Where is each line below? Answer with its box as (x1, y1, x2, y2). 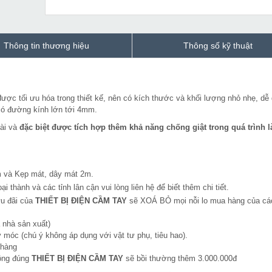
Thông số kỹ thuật (183, 41, 253, 51)
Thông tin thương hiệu (4, 41, 89, 51)
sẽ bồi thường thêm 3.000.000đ (123, 254, 237, 263)
